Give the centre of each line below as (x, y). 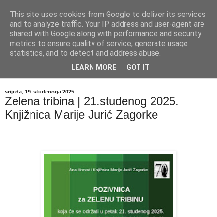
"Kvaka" (34, 29)
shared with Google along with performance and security (106, 34)
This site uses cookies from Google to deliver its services (108, 14)
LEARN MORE (94, 68)
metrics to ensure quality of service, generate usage (99, 43)
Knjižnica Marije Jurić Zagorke (81, 115)
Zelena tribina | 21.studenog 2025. (92, 101)
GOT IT (138, 68)
